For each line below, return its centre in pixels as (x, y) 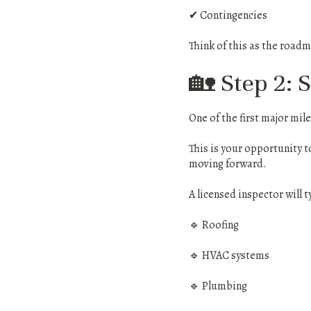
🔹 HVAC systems (229, 255)
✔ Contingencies (228, 15)
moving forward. (228, 164)
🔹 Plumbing (218, 286)
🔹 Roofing (214, 225)
